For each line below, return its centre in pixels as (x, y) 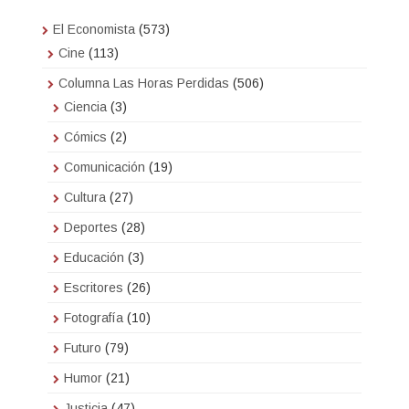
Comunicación (105, 168)
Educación (94, 258)
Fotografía (94, 318)
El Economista (94, 30)
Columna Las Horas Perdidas (144, 84)
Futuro (83, 348)
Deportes (91, 228)
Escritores (94, 288)
